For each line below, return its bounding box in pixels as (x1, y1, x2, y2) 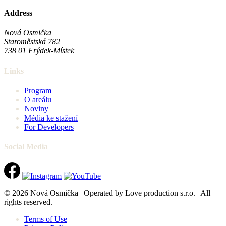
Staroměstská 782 (4, 37, 60, 46)
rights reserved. (4, 197, 52, 206)
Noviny (24, 104, 48, 113)
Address (4, 9, 32, 18)
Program (24, 86, 51, 95)
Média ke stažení (24, 113, 78, 122)
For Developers (24, 122, 74, 131)
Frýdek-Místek (28, 46, 74, 55)
